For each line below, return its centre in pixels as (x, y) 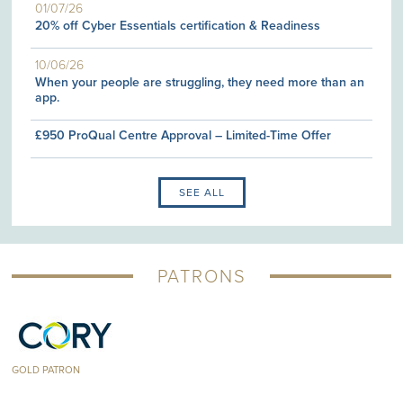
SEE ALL (201, 193)
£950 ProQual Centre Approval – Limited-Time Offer (184, 136)
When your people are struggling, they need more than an (200, 83)
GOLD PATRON (46, 370)
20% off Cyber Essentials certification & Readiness (178, 26)
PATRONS (201, 277)
